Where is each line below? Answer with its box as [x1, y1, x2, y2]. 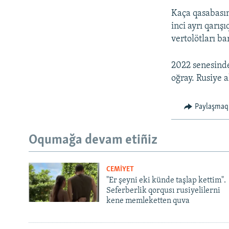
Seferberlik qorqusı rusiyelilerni [106, 186, 220, 195]
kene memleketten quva [106, 196, 190, 205]
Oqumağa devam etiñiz [29, 133, 157, 148]
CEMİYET [106, 165, 134, 173]
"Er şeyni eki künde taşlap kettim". [106, 176, 226, 185]
